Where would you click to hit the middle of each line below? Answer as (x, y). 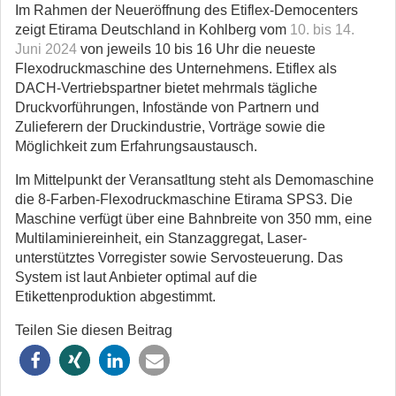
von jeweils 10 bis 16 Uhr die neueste (196, 49)
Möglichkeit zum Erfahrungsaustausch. (136, 146)
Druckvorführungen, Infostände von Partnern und (167, 107)
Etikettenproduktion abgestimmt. (115, 297)
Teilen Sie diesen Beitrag (94, 330)
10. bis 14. (322, 30)
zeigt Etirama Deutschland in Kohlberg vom (152, 30)
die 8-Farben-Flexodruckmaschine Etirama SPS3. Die (184, 199)
